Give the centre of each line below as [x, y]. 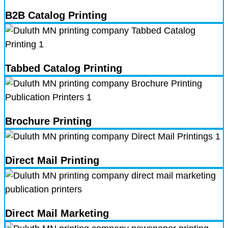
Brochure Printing [48, 121]
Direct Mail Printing [52, 161]
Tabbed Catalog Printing [64, 68]
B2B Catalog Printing [56, 16]
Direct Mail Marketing [57, 213]
